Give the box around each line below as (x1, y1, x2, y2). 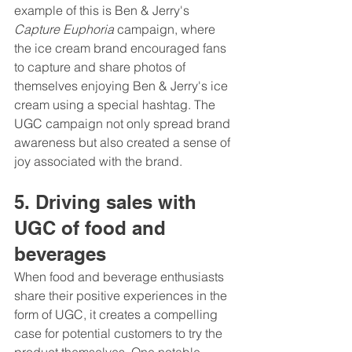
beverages (14, 242, 112, 265)
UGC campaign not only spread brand (14, 115, 233, 131)
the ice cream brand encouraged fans (14, 39, 229, 56)
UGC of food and (14, 216, 171, 239)
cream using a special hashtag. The (14, 96, 218, 112)
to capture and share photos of (14, 58, 189, 75)
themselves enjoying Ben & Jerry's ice (14, 77, 231, 93)
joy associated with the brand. (14, 152, 182, 169)
